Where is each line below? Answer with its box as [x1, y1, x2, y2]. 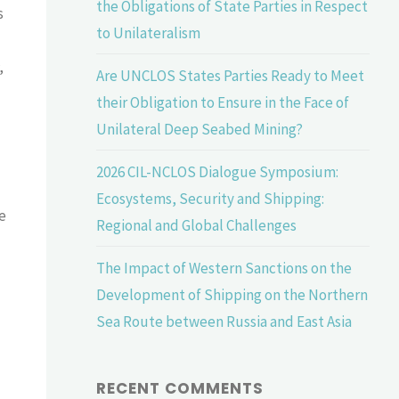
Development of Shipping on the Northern [96, 284, 369, 305]
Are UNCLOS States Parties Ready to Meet [96, 65, 365, 85]
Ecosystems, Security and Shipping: [96, 188, 325, 208]
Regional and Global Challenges [96, 215, 297, 235]
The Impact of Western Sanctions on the [96, 257, 353, 278]
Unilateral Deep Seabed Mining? [96, 118, 304, 139]
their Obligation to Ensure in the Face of [96, 92, 350, 112]
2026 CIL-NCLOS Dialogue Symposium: [96, 161, 339, 182]
